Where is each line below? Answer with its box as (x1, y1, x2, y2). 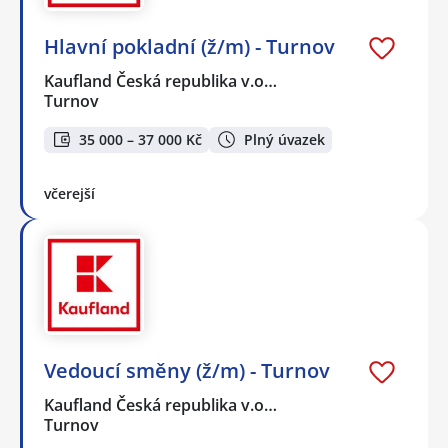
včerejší (44, 184, 95, 204)
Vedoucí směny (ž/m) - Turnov (44, 357, 330, 385)
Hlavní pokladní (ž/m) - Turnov (44, 32, 335, 60)
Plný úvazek (244, 129, 325, 149)
